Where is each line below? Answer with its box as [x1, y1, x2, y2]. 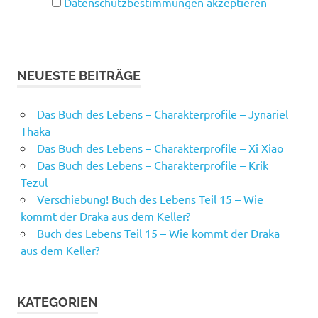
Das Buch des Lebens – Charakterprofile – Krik [36, 158, 268, 172]
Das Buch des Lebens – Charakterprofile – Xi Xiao [36, 141, 283, 155]
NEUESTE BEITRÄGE [17, 68, 141, 84]
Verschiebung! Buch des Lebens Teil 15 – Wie [36, 192, 263, 207]
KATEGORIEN [17, 295, 98, 310]
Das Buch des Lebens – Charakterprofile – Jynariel [36, 106, 288, 121]
